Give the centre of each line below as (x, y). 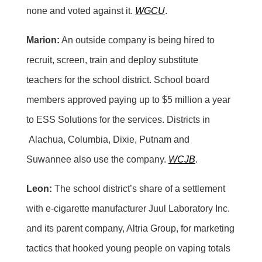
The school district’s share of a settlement (138, 188)
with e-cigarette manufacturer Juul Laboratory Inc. (128, 208)
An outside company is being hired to (137, 40)
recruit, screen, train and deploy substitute (112, 60)
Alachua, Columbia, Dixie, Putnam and (108, 139)
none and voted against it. (80, 11)
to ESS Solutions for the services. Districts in (118, 119)
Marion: (43, 40)
